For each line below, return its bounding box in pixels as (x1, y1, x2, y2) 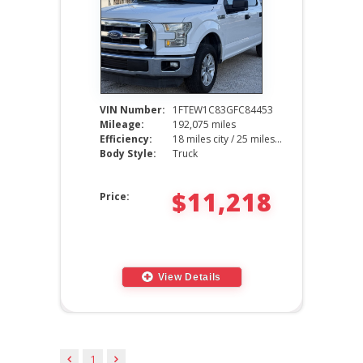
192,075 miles (173, 117, 236, 131)
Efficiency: (100, 131, 152, 146)
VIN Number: (100, 102, 165, 117)
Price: (100, 189, 130, 203)
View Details (157, 271, 222, 283)
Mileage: (100, 117, 144, 131)
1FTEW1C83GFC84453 (173, 102, 273, 117)
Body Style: (100, 146, 156, 160)
